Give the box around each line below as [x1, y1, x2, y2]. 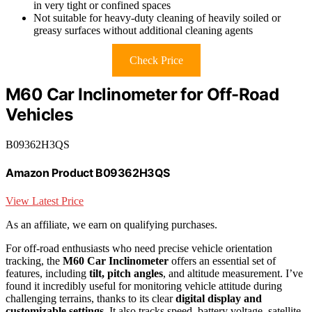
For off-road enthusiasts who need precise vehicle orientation [6, 242, 272, 254]
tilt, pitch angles [89, 267, 163, 279]
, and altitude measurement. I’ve [163, 267, 303, 279]
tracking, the [6, 254, 63, 267]
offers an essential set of [169, 254, 276, 267]
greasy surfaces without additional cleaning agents [33, 24, 253, 37]
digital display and [175, 292, 262, 304]
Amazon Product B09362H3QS [6, 166, 170, 180]
